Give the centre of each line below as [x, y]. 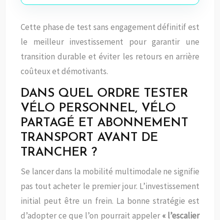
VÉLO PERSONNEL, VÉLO [98, 108]
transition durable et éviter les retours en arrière [110, 56]
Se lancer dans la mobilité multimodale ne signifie [110, 171]
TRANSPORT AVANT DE [89, 137]
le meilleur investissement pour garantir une [110, 41]
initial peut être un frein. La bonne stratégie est [110, 201]
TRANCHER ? [59, 152]
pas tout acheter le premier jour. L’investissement [110, 186]
